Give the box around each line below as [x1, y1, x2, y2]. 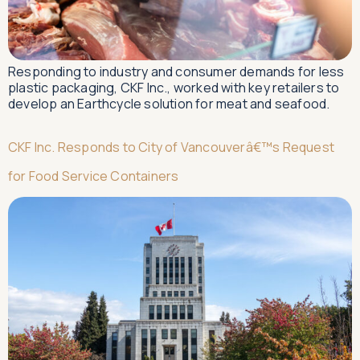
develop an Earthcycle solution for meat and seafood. [8, 94, 330, 112]
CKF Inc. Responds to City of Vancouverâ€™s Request [8, 137, 335, 156]
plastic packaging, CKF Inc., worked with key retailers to [8, 78, 340, 96]
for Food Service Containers [8, 166, 179, 185]
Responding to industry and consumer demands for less [8, 62, 345, 80]
